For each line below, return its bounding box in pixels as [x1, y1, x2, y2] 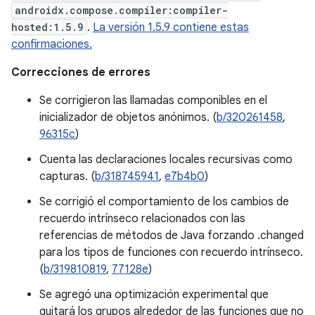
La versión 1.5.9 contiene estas [93, 20, 249, 34]
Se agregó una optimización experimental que [39, 288, 269, 302]
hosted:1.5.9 [11, 20, 84, 34]
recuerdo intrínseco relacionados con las [39, 212, 245, 226]
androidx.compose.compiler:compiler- [15, 4, 228, 17]
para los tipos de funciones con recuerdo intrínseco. [39, 245, 303, 259]
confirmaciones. [11, 37, 92, 51]
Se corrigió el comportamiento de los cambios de [39, 195, 289, 209]
